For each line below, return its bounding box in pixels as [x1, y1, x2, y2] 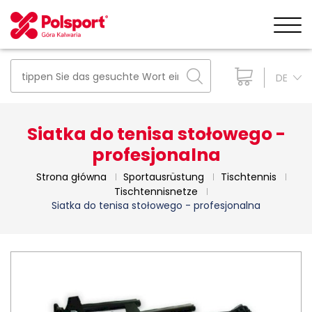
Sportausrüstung [123, 169, 204, 184]
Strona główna [36, 169, 107, 184]
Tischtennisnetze [114, 184, 198, 198]
